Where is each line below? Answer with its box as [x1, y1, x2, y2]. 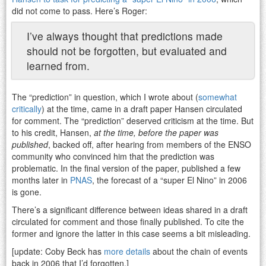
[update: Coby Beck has [12, 245, 104, 257]
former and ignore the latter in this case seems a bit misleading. [12, 227, 251, 239]
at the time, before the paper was [94, 126, 218, 138]
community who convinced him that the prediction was [12, 150, 214, 162]
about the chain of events [150, 245, 248, 257]
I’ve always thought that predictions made [27, 28, 223, 43]
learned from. [27, 58, 90, 73]
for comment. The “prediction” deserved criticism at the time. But [12, 114, 254, 126]
